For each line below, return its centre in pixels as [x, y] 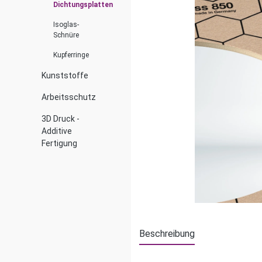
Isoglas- [66, 25]
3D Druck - [61, 119]
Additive [57, 131]
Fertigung [59, 143]
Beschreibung [167, 234]
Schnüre [66, 35]
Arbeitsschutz [69, 97]
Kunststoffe [65, 75]
